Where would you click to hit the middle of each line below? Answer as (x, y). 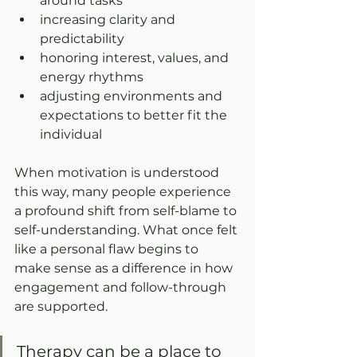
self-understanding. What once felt (127, 230)
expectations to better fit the (135, 116)
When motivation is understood (118, 173)
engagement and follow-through (122, 288)
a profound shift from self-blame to (127, 211)
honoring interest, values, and (136, 58)
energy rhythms (92, 77)
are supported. (61, 307)
